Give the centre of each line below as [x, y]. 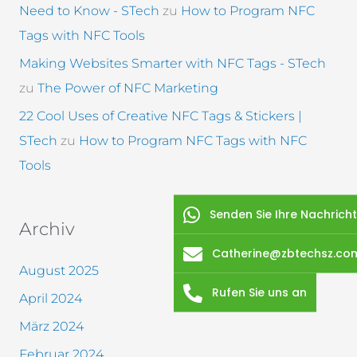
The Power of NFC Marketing [127, 88]
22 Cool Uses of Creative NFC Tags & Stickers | [160, 116]
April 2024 [50, 299]
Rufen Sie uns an [259, 292]
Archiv [47, 229]
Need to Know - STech [89, 10]
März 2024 [51, 327]
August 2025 [59, 271]
